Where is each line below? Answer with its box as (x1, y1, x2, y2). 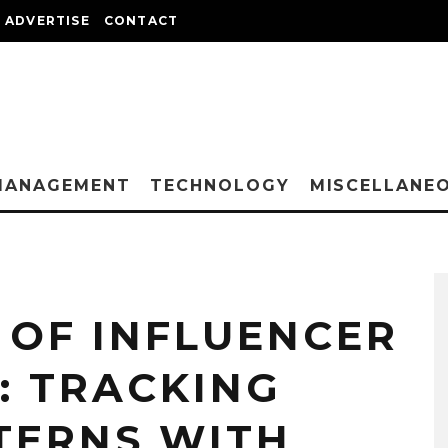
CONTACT (103, 13, 179, 28)
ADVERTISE (5, 13, 90, 28)
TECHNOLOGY (150, 176, 290, 195)
